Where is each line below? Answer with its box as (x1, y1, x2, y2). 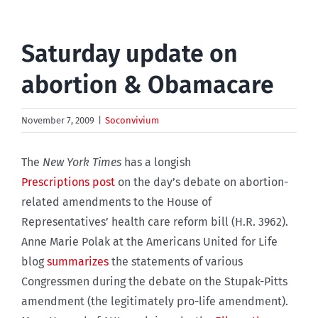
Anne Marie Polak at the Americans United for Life (21, 234, 278, 248)
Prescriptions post (21, 175, 115, 189)
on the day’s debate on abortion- (115, 175, 288, 189)
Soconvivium (105, 114, 159, 126)
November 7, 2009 (21, 114, 94, 126)
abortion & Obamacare (21, 70, 274, 99)
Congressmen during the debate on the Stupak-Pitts (21, 274, 287, 288)
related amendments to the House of (21, 194, 212, 209)
